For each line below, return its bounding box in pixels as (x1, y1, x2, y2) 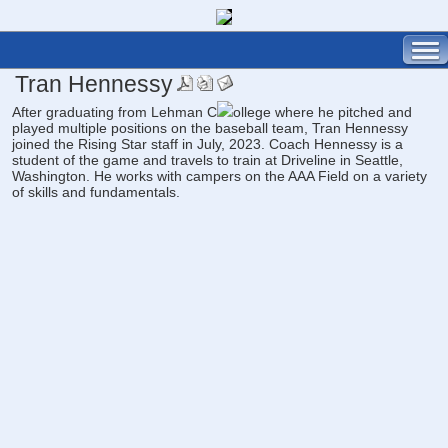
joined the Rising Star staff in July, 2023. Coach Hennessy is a (12, 136, 403, 152)
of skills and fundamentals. (12, 184, 180, 200)
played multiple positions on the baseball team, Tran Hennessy (12, 120, 408, 136)
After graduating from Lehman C (12, 104, 217, 120)
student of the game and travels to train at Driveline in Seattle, (12, 152, 403, 168)
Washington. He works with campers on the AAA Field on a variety (12, 168, 427, 184)
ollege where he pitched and (233, 104, 412, 120)
